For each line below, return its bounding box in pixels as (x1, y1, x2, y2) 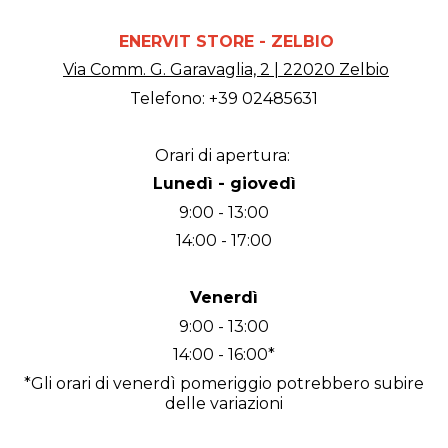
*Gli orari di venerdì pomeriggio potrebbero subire (24, 373, 424, 393)
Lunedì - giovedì (152, 174, 296, 193)
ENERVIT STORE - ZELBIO (114, 31, 334, 51)
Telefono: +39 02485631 (130, 88, 318, 108)
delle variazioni (165, 393, 283, 413)
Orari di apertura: (154, 145, 294, 165)
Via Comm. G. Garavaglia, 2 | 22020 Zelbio (63, 60, 389, 79)
